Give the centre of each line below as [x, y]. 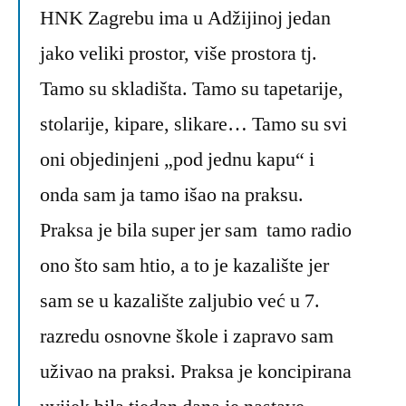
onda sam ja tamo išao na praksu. [172, 195]
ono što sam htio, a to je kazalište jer [184, 266]
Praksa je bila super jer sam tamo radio [196, 231]
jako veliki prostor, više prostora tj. [179, 54]
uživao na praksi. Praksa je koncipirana [196, 372]
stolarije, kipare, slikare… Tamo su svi [193, 125]
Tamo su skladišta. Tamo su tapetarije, [192, 89]
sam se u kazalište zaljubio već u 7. [180, 301]
